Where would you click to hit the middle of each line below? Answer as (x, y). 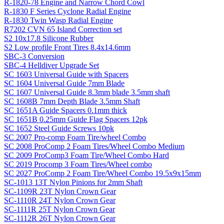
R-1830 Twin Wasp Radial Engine (58, 20)
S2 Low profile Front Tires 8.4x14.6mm (67, 47)
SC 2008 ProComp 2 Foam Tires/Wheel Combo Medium (94, 146)
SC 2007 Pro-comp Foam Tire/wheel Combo (75, 137)
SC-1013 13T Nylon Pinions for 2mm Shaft (73, 182)
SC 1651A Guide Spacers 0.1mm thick (65, 110)
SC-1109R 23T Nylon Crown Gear (60, 191)
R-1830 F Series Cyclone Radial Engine (67, 11)
